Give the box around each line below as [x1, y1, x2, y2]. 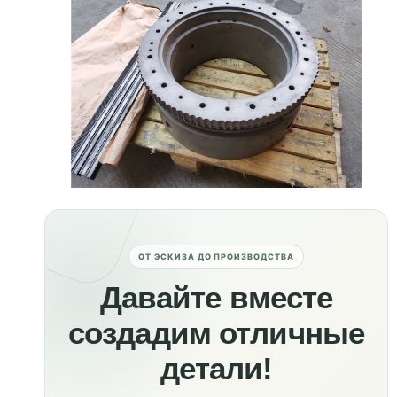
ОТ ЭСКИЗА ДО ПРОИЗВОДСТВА [137, 252, 295, 262]
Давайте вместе [99, 280, 333, 315]
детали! [160, 351, 273, 386]
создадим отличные [67, 315, 365, 351]
